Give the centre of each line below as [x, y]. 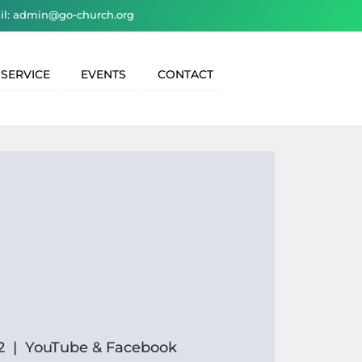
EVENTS [104, 74]
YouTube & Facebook [101, 347]
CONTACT [185, 74]
